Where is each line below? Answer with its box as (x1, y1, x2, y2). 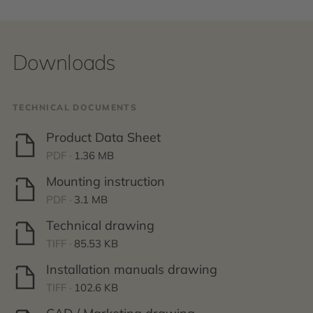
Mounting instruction (46, 173, 165, 189)
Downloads (13, 49, 115, 75)
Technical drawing (46, 217, 154, 233)
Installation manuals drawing (46, 261, 217, 277)
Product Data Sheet (46, 129, 161, 145)
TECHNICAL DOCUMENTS (13, 102, 138, 112)
